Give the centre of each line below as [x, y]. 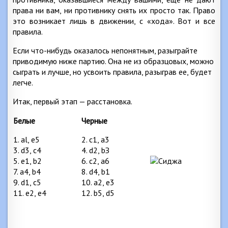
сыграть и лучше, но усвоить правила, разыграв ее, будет [112, 72]
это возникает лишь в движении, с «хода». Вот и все [114, 21]
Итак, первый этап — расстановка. [73, 101]
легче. [23, 82]
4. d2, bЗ [95, 150]
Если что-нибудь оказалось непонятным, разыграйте [105, 50]
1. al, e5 [26, 139]
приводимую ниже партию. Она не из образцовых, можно [113, 61]
